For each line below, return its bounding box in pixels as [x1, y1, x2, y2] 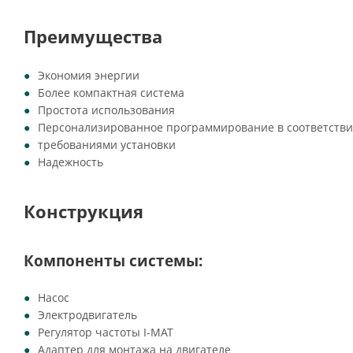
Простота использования [38, 102, 175, 117]
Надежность [38, 154, 103, 169]
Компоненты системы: [24, 251, 203, 270]
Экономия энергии [38, 68, 139, 83]
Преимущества [24, 24, 162, 49]
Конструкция [24, 199, 143, 224]
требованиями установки [38, 137, 176, 152]
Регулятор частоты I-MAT [38, 325, 173, 340]
